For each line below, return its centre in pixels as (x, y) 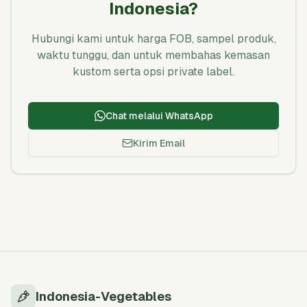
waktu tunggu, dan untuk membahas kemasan (153, 55)
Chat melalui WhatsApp (159, 116)
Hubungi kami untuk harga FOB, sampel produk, (153, 39)
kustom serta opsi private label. (153, 72)
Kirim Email (159, 143)
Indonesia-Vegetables (103, 296)
